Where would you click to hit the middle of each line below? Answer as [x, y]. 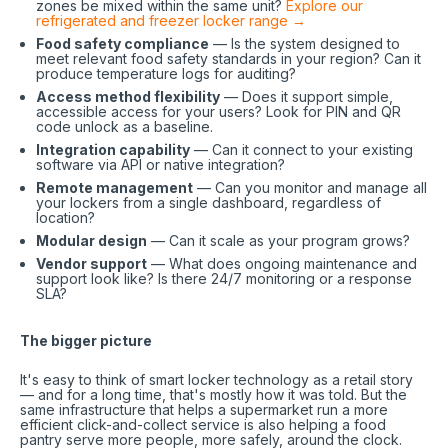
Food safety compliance [122, 43]
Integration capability [113, 149]
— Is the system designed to [304, 43]
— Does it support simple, [306, 96]
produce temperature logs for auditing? [166, 73]
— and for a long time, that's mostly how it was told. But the [213, 394]
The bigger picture [86, 340]
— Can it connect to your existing [301, 149]
